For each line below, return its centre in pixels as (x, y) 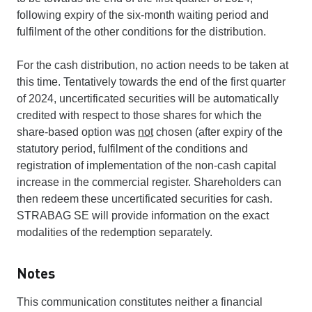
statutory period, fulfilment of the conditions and (132, 148)
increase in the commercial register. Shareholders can (149, 182)
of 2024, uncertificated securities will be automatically (148, 98)
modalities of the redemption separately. (115, 232)
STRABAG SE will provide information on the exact (143, 215)
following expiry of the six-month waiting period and (143, 15)
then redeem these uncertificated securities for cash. (145, 198)
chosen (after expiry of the (218, 132)
